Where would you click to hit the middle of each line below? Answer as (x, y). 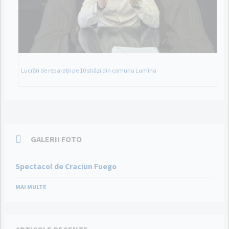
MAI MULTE (31, 187)
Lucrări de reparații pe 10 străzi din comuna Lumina (89, 71)
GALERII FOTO (56, 139)
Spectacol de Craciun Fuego (66, 167)
